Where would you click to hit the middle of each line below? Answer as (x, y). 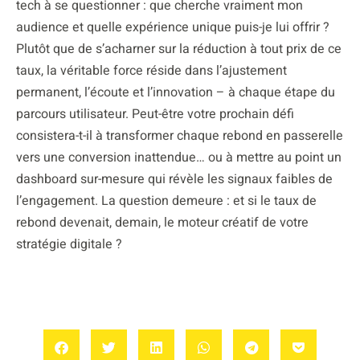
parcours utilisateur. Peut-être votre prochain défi (155, 115)
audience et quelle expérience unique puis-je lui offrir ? (173, 28)
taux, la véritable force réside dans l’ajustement (151, 71)
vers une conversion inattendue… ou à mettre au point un (179, 158)
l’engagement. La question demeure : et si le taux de (166, 201)
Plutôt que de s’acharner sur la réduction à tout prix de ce (179, 49)
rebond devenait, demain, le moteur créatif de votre (162, 223)
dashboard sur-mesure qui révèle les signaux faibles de (174, 180)
